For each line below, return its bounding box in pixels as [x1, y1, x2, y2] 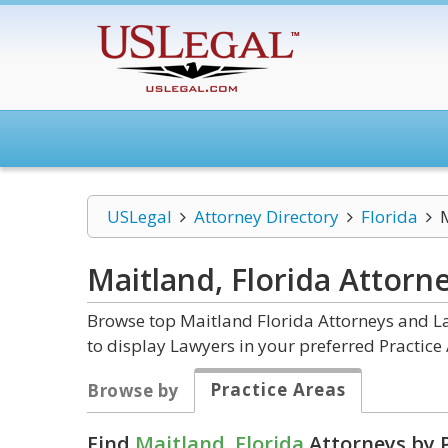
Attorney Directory [193, 205, 339, 228]
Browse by [87, 379, 179, 402]
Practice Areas [209, 378, 346, 401]
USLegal [107, 205, 172, 228]
